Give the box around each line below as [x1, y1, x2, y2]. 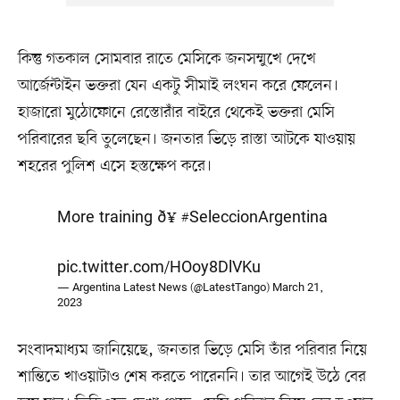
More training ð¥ [57, 206, 181, 229]
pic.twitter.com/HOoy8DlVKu [57, 256, 261, 279]
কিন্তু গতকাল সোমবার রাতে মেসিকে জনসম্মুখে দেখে [17, 47, 316, 70]
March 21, [272, 279, 323, 296]
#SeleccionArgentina [181, 206, 328, 229]
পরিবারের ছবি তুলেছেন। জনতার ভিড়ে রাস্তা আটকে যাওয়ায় [17, 128, 355, 150]
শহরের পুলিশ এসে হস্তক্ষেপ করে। [17, 154, 212, 177]
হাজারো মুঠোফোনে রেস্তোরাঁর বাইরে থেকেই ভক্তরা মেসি [17, 101, 335, 123]
